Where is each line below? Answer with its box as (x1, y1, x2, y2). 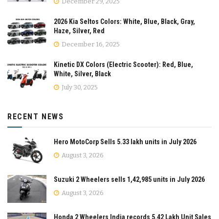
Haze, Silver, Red (54, 26, 105, 35)
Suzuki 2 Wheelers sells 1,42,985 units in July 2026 (54, 175, 205, 184)
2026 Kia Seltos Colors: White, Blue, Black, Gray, (54, 17, 195, 25)
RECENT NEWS (7, 111, 64, 121)
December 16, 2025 (60, 40, 120, 48)
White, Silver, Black (54, 69, 111, 78)
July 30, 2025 (60, 83, 98, 91)
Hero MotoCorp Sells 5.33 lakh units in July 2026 (54, 137, 197, 146)
